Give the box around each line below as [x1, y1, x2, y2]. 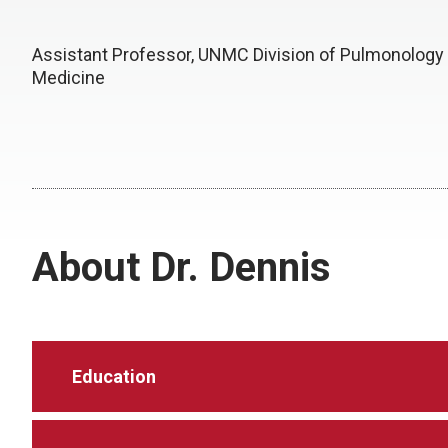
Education [72, 365, 156, 387]
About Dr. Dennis [32, 243, 331, 291]
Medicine [32, 67, 105, 89]
